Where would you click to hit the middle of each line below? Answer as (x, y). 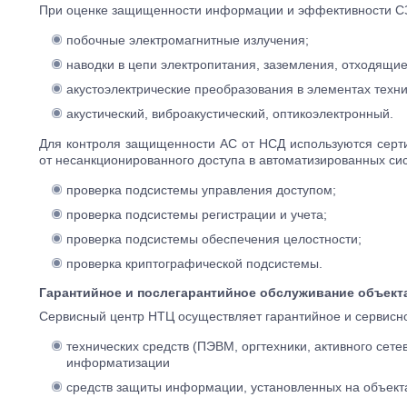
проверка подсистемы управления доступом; (201, 190)
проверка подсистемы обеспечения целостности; (214, 239)
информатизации (118, 362)
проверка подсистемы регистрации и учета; (197, 214)
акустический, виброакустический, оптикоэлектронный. (230, 114)
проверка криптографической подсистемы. (196, 263)
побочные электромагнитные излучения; (189, 40)
